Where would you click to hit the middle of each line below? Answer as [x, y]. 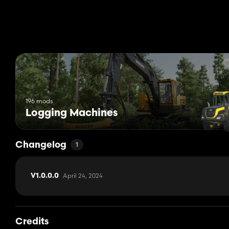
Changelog [41, 146]
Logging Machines [72, 114]
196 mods [39, 101]
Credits [32, 222]
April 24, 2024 [83, 176]
